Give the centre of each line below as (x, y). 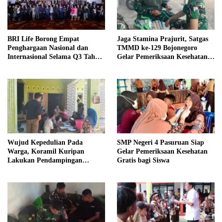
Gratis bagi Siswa (143, 161)
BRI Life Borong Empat (43, 39)
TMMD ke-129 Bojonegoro (157, 48)
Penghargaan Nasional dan (48, 48)
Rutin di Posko (139, 65)
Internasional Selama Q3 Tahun (55, 56)
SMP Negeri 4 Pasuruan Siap (161, 143)
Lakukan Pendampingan (45, 161)
